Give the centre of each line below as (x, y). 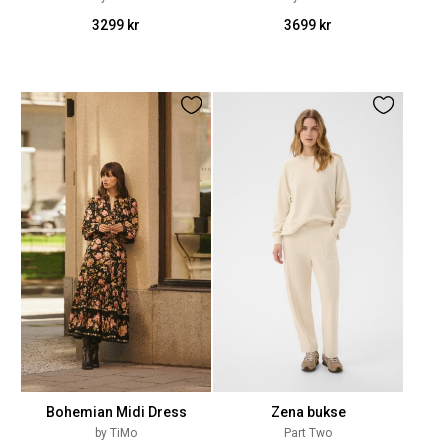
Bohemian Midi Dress (116, 412)
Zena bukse (308, 412)
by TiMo (116, 433)
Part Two (308, 433)
